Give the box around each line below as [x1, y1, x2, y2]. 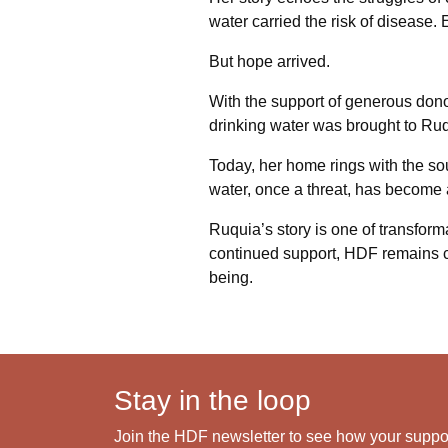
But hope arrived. [209, 52, 330, 70]
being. [209, 268, 253, 286]
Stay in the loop [114, 384, 311, 416]
